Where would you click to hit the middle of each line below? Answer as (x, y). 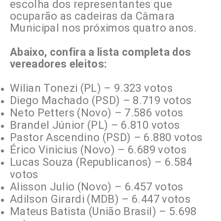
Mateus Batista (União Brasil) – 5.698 (103, 212)
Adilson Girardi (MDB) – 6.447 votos (100, 199)
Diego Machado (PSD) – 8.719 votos (101, 101)
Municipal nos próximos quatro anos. (103, 28)
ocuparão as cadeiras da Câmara (92, 16)
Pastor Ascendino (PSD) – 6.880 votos (106, 138)
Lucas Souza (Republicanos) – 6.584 (101, 162)
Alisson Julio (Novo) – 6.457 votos (97, 187)
